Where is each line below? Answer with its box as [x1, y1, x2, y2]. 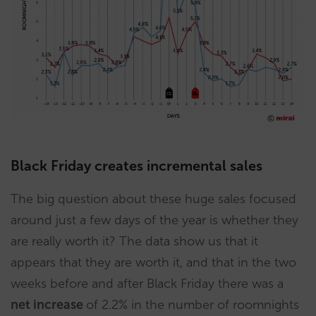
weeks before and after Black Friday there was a [11, 276, 284, 292]
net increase [11, 297, 86, 313]
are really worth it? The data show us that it [11, 233, 258, 250]
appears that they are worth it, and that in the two [11, 255, 296, 271]
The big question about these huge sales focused [11, 191, 296, 207]
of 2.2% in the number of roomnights [86, 297, 299, 313]
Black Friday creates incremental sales [11, 157, 262, 175]
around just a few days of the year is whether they [11, 212, 298, 229]
